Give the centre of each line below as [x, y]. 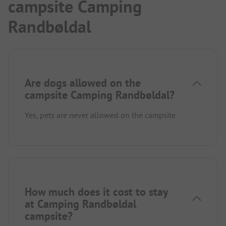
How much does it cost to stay [96, 191]
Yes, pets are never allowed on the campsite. [101, 115]
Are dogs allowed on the [83, 82]
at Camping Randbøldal [80, 204]
